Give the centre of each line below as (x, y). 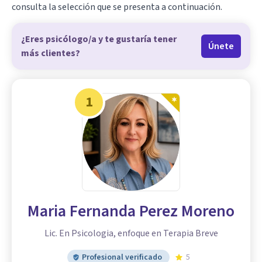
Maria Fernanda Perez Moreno (131, 211)
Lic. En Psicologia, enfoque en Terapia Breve (131, 234)
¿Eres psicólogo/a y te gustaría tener (99, 39)
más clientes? (51, 54)
